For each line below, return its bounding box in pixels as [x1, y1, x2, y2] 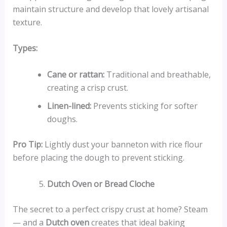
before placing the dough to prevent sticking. [12, 152, 184, 164]
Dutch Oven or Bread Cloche [47, 178, 155, 190]
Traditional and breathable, [104, 69, 211, 81]
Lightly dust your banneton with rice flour [42, 139, 203, 150]
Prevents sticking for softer [91, 100, 198, 112]
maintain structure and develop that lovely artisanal [12, 3, 209, 15]
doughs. [47, 113, 78, 125]
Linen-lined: [47, 100, 91, 112]
